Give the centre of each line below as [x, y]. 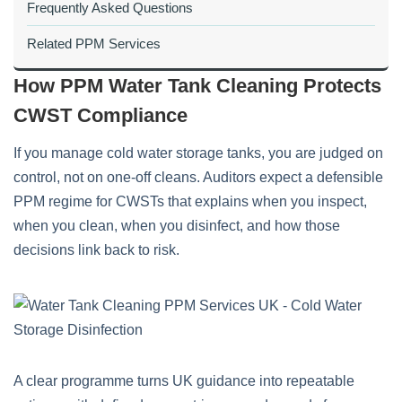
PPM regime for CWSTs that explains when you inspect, [190, 201]
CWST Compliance [100, 115]
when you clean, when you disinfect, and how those [177, 226]
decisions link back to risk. [96, 250]
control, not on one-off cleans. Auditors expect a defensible [198, 177]
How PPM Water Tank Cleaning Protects [197, 86]
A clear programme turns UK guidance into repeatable [184, 381]
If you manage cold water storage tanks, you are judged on [198, 153]
